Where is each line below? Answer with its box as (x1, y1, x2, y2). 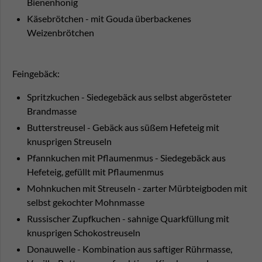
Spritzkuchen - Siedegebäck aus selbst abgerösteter (27, 91, 232, 103)
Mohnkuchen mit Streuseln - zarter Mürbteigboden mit (27, 182, 247, 194)
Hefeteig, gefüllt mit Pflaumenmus (27, 166, 164, 178)
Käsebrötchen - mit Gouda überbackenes (27, 13, 191, 25)
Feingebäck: (12, 68, 60, 80)
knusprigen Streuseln (27, 136, 112, 147)
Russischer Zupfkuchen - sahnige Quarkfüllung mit (27, 213, 229, 225)
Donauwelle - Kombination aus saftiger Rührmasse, (27, 243, 232, 255)
